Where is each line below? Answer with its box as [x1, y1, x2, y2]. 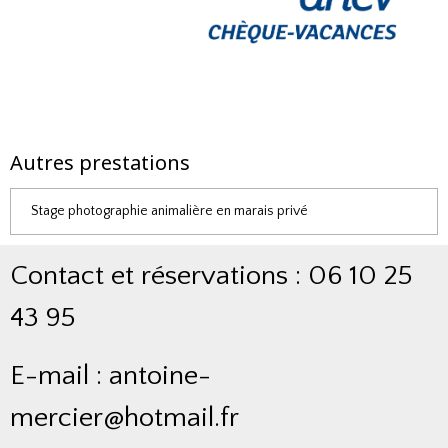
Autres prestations [10, 149, 190, 177]
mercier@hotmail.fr [10, 402, 239, 434]
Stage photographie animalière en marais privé [31, 203, 308, 220]
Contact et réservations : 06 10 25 [10, 260, 413, 292]
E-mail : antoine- [10, 360, 211, 392]
